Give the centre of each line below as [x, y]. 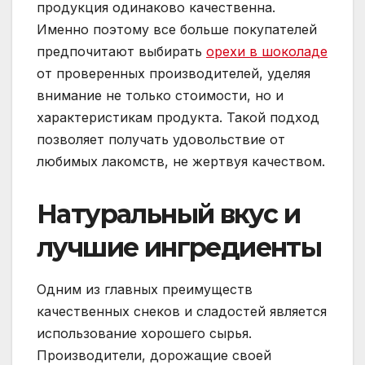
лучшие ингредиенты [179, 248]
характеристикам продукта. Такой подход [178, 118]
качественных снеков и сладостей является [182, 312]
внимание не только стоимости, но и [160, 96]
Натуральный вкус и [169, 214]
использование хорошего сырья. [144, 334]
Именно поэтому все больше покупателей [177, 30]
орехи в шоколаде [267, 52]
